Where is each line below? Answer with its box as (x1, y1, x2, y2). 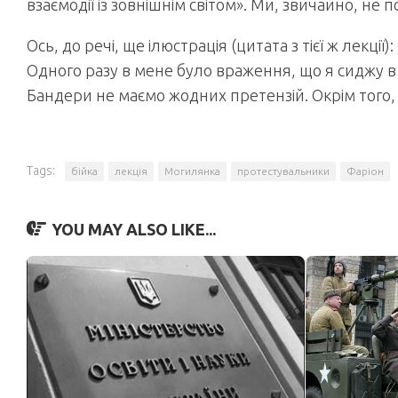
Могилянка (164, 165, 220, 177)
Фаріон (346, 165, 384, 177)
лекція (115, 165, 147, 177)
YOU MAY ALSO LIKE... (52, 220, 216, 238)
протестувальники (237, 165, 330, 177)
